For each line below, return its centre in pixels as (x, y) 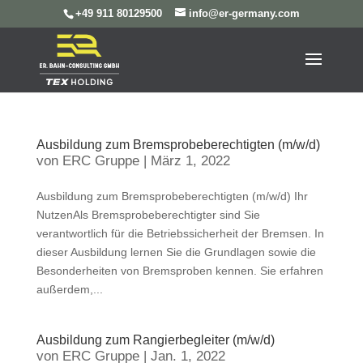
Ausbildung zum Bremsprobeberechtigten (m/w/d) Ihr (172, 196)
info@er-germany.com (244, 13)
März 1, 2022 (190, 161)
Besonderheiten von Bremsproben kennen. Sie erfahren (179, 271)
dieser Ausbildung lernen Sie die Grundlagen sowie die (176, 252)
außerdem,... (69, 289)
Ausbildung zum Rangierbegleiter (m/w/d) (155, 340)
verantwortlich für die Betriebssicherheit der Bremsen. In (180, 233)
